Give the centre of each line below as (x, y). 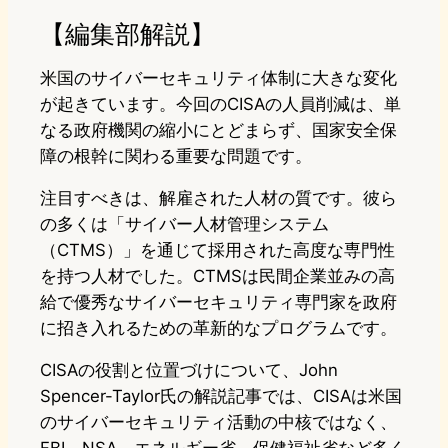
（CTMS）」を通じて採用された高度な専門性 (217, 250)
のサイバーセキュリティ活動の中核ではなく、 (218, 422)
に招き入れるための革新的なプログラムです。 (218, 328)
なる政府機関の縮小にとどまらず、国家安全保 (218, 130)
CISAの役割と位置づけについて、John (189, 370)
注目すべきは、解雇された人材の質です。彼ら (218, 198)
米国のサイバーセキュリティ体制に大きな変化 (218, 78)
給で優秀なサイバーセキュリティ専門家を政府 (218, 302)
